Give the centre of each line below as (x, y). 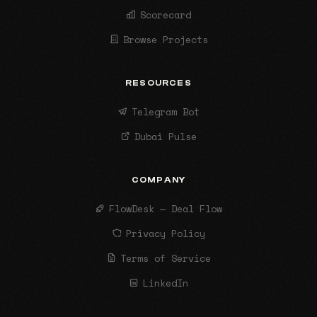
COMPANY (158, 179)
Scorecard (166, 15)
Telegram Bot (166, 111)
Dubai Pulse (166, 136)
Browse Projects (166, 39)
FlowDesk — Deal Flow (166, 208)
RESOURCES (158, 82)
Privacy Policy (166, 233)
